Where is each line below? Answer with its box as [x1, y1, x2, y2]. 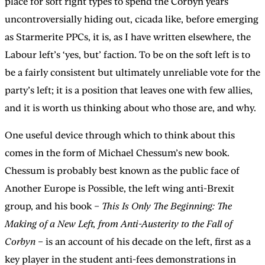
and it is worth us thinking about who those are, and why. [5, 102, 256, 114]
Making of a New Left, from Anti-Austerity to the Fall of [5, 218, 232, 230]
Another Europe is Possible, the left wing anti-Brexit [5, 182, 234, 194]
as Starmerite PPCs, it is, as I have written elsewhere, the [5, 31, 251, 43]
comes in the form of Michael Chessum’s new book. [5, 147, 230, 159]
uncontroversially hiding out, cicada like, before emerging [5, 13, 258, 25]
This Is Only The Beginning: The [102, 200, 232, 212]
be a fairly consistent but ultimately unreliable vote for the [5, 66, 260, 78]
